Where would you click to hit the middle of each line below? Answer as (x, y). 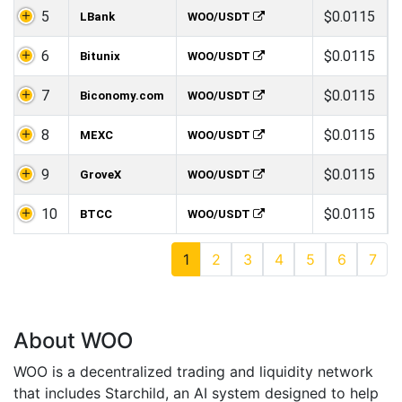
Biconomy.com (122, 96)
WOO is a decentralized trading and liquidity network (193, 372)
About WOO (73, 341)
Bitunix (100, 57)
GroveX (100, 175)
